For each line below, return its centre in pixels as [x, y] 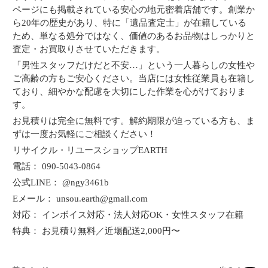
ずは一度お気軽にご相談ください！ [85, 134]
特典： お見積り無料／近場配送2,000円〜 [97, 231]
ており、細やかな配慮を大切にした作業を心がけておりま [130, 92]
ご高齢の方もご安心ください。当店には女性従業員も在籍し [134, 78]
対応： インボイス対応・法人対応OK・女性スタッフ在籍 [128, 215]
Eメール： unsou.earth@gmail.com [80, 199]
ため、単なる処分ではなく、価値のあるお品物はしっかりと [134, 36]
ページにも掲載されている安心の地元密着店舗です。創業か [134, 10]
